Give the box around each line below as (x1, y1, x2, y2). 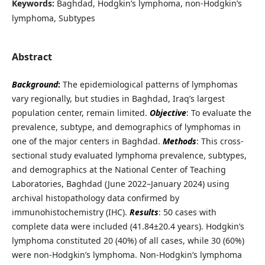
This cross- (201, 135, 244, 147)
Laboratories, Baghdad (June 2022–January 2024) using (11, 177, 230, 189)
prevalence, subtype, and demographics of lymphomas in (11, 121, 241, 132)
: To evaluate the (186, 106, 251, 118)
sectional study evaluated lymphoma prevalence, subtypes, (11, 149, 247, 161)
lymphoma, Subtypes (11, 12, 95, 24)
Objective (149, 106, 186, 118)
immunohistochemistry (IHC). (11, 206, 130, 218)
